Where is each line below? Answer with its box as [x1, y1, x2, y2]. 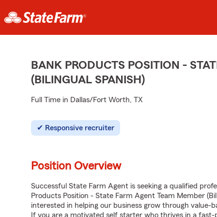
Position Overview [31, 160, 121, 172]
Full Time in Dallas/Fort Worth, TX [31, 96, 143, 104]
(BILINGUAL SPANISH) [31, 74, 145, 86]
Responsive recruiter [45, 124, 114, 132]
